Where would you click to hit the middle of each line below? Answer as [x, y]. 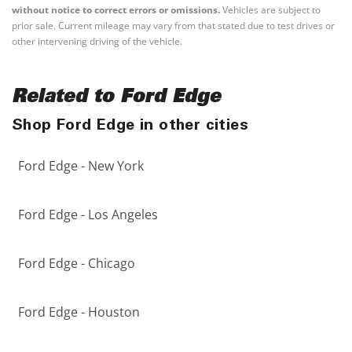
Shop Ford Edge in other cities [130, 126]
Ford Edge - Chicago [77, 263]
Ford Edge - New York [81, 166]
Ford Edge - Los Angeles [88, 214]
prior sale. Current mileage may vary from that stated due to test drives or [173, 26]
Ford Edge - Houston [79, 312]
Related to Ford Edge [116, 98]
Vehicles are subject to [270, 10]
